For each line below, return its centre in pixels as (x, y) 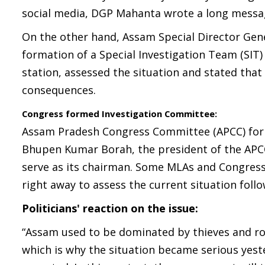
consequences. (59, 90)
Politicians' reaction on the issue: (110, 208)
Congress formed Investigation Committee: (119, 114)
